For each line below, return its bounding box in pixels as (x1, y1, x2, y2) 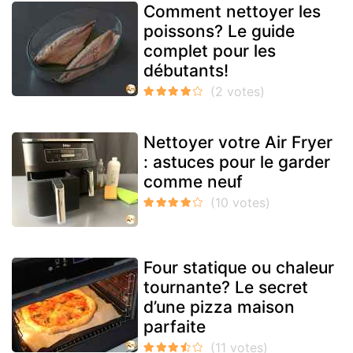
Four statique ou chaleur (143, 258, 334, 278)
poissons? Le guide (143, 21, 295, 42)
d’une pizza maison (143, 297, 295, 318)
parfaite (143, 317, 206, 337)
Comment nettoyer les (143, 2, 321, 22)
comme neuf (143, 172, 243, 192)
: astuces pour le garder (143, 152, 330, 173)
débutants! (143, 61, 229, 81)
